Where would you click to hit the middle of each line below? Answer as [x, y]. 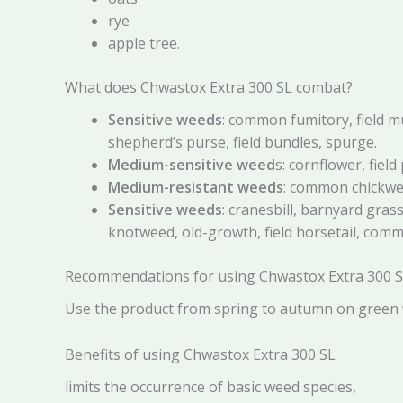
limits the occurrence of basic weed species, [210, 386]
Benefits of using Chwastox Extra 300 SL [200, 354]
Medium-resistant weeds [196, 187]
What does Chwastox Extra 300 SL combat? [209, 87]
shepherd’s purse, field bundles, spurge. [242, 142]
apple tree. [144, 43]
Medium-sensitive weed [192, 164]
